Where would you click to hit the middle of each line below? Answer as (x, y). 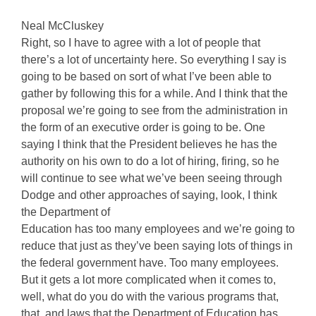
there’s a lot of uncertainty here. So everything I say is (154, 60)
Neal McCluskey (62, 26)
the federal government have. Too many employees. (150, 263)
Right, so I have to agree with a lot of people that (141, 43)
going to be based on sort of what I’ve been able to (146, 77)
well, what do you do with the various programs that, (150, 297)
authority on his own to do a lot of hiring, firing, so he (150, 161)
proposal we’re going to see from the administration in (154, 110)
